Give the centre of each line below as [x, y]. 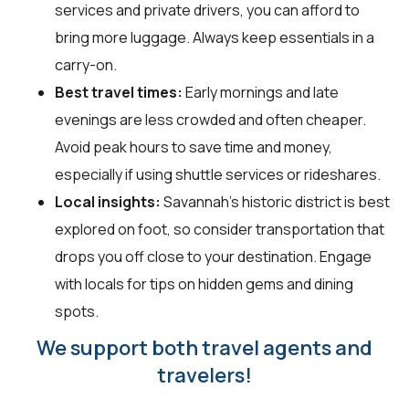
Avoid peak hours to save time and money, [194, 147]
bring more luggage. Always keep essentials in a [215, 37]
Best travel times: [119, 92]
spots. [77, 311]
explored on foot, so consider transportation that [220, 229]
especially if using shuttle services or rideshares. [218, 174]
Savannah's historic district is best [275, 201]
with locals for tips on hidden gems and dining [204, 283]
